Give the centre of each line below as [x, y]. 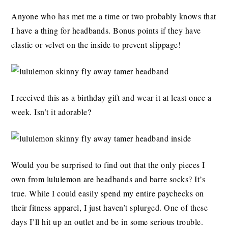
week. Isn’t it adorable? [51, 112]
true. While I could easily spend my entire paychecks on [108, 193]
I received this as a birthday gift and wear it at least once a [111, 98]
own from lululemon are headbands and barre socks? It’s [108, 179]
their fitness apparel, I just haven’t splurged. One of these [110, 208]
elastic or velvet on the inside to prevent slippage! [96, 45]
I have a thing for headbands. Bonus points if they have [106, 31]
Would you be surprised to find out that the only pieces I [108, 165]
